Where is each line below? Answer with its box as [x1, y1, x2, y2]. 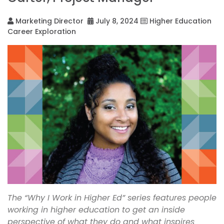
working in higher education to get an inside [7, 204, 185, 216]
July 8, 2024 [93, 15, 138, 26]
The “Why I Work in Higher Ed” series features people [7, 192, 216, 204]
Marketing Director [13, 15, 85, 26]
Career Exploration [7, 26, 76, 36]
